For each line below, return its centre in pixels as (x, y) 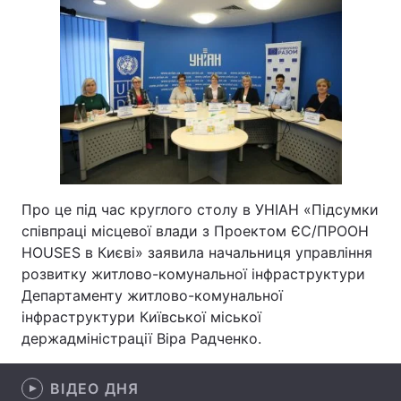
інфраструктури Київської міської (141, 317)
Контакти (60, 202)
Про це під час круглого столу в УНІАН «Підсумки (200, 209)
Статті (233, 84)
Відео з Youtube (80, 84)
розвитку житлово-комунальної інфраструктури (193, 274)
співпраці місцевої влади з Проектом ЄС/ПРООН (195, 231)
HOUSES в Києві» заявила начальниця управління (197, 252)
